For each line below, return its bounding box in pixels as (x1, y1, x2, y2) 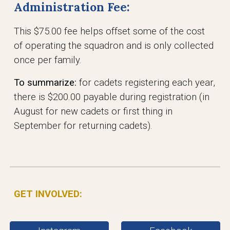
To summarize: (14, 77, 77, 88)
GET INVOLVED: (14, 188, 83, 200)
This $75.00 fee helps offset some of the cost (14, 26, 205, 37)
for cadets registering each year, (79, 77, 216, 88)
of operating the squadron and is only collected (14, 40, 214, 51)
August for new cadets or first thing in (14, 106, 173, 117)
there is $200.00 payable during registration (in (14, 91, 210, 103)
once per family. (14, 54, 82, 66)
